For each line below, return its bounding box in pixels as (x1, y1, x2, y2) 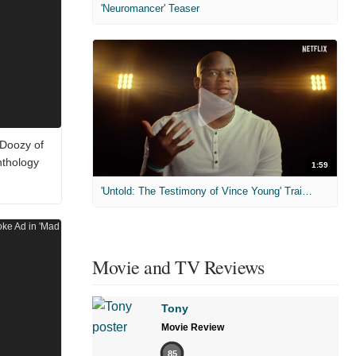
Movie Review (161, 322, 224, 334)
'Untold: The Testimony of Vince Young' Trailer (302, 185, 312, 198)
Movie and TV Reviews (92, 254, 264, 281)
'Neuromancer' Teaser (101, 2, 199, 14)
